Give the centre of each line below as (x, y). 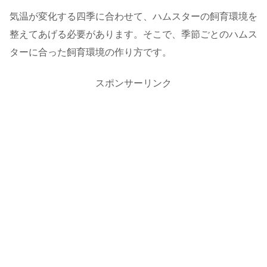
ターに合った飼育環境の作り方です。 (91, 52)
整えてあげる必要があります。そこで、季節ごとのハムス (133, 35)
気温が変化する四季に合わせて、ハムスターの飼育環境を (133, 17)
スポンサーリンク (133, 83)
